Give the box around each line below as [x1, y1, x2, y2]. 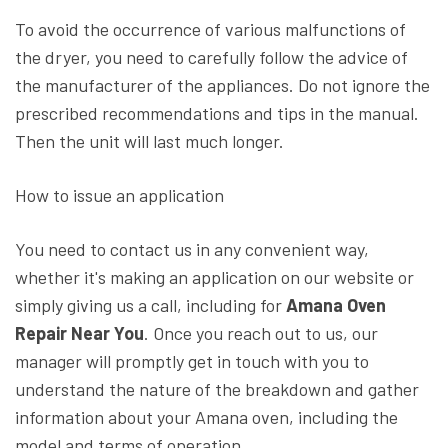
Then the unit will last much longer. [15, 130, 284, 153]
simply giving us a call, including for [15, 294, 286, 317]
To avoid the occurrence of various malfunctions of [15, 18, 406, 41]
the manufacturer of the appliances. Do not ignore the [15, 74, 430, 97]
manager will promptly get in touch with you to [15, 350, 369, 373]
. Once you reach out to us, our [144, 322, 378, 345]
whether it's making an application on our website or [15, 266, 414, 289]
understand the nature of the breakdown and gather [15, 378, 419, 401]
